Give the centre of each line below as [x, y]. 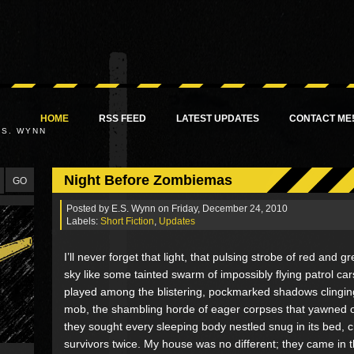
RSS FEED [122, 119]
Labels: [83, 221]
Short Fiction [127, 221]
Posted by [89, 208]
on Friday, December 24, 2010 [223, 208]
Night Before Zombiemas [148, 180]
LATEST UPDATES [218, 119]
